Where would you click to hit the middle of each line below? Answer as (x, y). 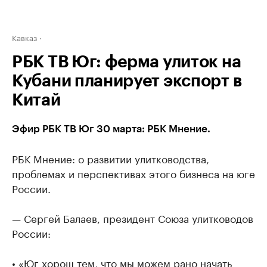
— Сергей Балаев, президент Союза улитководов (133, 218)
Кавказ (24, 37)
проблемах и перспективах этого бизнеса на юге (133, 173)
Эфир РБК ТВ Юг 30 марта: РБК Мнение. (111, 129)
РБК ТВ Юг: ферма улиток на (127, 62)
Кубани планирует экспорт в (127, 81)
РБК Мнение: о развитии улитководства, (111, 158)
